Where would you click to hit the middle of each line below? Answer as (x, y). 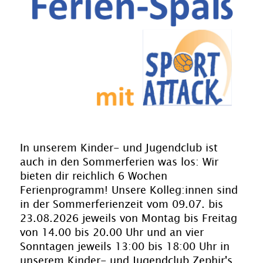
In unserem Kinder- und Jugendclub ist (119, 148)
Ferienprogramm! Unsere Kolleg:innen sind (129, 190)
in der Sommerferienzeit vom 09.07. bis (122, 205)
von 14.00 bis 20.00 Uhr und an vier (112, 233)
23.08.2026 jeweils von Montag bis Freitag (129, 219)
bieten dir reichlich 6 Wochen (94, 176)
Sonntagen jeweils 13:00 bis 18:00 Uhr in (125, 247)
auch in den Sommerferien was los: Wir (119, 162)
